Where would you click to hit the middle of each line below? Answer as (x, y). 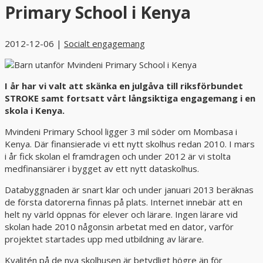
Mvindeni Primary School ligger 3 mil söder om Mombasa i (121, 132)
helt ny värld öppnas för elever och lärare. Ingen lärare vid (121, 215)
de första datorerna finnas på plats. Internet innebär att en (124, 202)
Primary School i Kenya (98, 13)
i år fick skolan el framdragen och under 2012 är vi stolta (118, 156)
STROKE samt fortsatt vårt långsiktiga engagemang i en (130, 98)
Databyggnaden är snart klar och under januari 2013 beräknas (129, 190)
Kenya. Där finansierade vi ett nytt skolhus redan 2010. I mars (130, 144)
